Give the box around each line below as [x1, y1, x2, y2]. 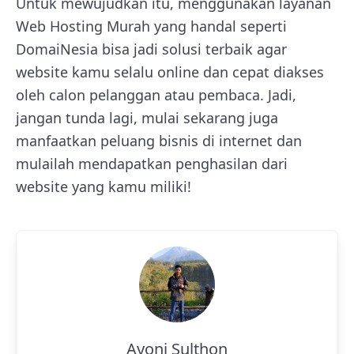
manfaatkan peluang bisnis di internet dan [16, 131, 302, 150]
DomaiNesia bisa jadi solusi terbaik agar [16, 40, 287, 58]
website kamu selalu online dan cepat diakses [16, 62, 324, 81]
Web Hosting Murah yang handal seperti [16, 17, 287, 36]
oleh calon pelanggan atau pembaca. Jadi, [16, 85, 296, 104]
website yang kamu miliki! [16, 177, 191, 196]
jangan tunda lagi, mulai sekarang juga [16, 108, 278, 127]
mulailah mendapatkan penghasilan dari [16, 154, 288, 173]
